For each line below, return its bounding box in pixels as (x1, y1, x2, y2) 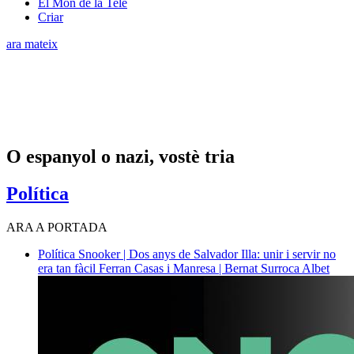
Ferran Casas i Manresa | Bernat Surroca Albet (99, 261, 330, 275)
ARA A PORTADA (6, 220, 107, 234)
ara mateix (6, 36, 58, 51)
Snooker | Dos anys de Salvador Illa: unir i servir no (78, 247, 336, 261)
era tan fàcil (38, 261, 99, 275)
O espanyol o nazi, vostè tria (6, 145, 235, 167)
